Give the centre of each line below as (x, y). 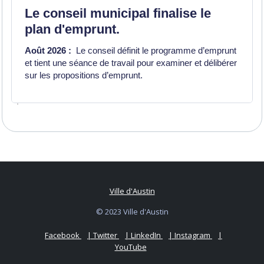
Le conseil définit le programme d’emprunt (154, 50)
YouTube (131, 247)
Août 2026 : (48, 50)
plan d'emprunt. (72, 29)
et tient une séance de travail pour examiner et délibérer (131, 63)
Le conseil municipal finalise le (118, 13)
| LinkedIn (144, 235)
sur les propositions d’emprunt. (85, 75)
